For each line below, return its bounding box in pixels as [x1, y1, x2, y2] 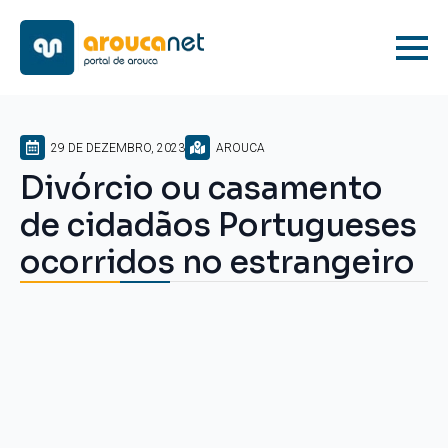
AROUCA [216, 140, 265, 155]
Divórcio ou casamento [20, 169, 383, 208]
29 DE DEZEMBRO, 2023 [51, 140, 185, 155]
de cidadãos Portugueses [20, 206, 417, 245]
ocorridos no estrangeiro [20, 243, 415, 282]
